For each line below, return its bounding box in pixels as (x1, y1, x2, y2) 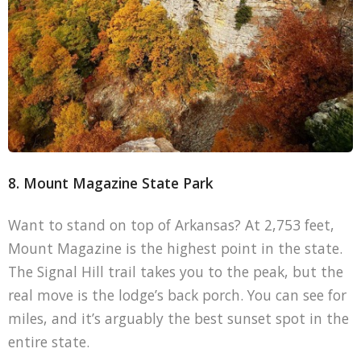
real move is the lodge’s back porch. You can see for (7, 285, 346, 305)
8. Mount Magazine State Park (7, 172, 214, 193)
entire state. (7, 332, 89, 352)
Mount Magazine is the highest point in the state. (7, 239, 342, 259)
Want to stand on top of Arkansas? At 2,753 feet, (7, 215, 334, 235)
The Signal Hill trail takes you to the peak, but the (7, 262, 343, 282)
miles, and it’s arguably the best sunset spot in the (7, 309, 349, 329)
